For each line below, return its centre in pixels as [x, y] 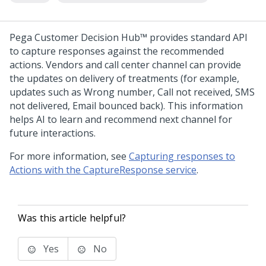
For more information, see [69, 156]
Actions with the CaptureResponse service [103, 170]
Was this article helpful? [72, 218]
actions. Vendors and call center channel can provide [125, 65]
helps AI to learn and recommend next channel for [121, 119]
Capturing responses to [182, 156]
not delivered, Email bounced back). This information [126, 106]
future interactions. [53, 133]
